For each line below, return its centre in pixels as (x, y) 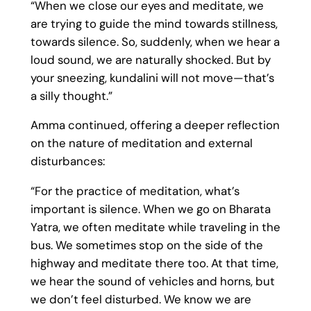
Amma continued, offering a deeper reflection (155, 125)
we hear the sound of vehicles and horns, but (152, 281)
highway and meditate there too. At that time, (154, 263)
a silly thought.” (71, 95)
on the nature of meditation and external (141, 143)
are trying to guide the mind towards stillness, (154, 23)
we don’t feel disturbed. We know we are (141, 300)
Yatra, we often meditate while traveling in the (155, 227)
